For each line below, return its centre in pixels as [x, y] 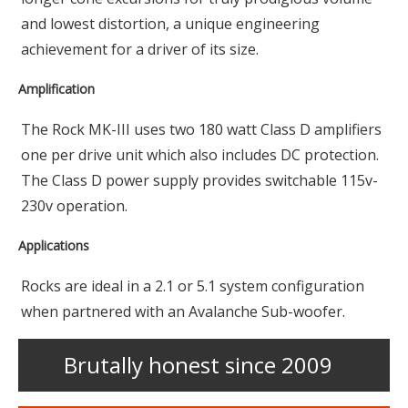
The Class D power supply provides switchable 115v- [199, 181]
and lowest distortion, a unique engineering [170, 24]
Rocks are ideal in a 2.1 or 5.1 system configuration [193, 286]
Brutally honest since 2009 [198, 365]
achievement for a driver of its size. [140, 50]
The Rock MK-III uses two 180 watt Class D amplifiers [201, 130]
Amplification [56, 89]
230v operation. [74, 206]
